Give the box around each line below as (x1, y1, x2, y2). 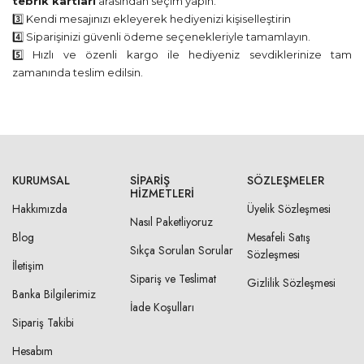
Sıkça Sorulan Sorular (129, 242, 233, 258)
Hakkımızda (12, 201, 67, 217)
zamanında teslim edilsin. (12, 66, 143, 79)
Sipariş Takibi (12, 314, 74, 331)
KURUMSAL (12, 172, 70, 188)
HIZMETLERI (129, 185, 194, 201)
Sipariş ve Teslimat (129, 271, 216, 287)
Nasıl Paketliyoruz (129, 214, 213, 230)
